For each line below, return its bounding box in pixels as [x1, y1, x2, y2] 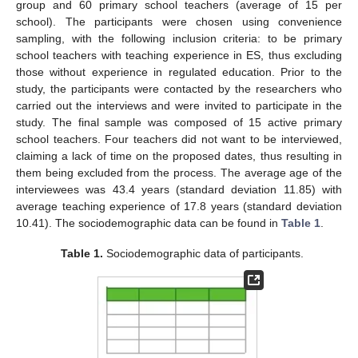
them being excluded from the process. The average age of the [16, 166, 342, 180]
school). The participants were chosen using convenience [16, 15, 342, 29]
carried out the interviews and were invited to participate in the [16, 99, 342, 113]
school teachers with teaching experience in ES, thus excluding [16, 49, 342, 62]
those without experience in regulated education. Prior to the [16, 66, 342, 79]
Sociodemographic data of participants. [103, 247, 304, 261]
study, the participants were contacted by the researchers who [16, 82, 342, 96]
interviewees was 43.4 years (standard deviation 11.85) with [16, 183, 342, 197]
